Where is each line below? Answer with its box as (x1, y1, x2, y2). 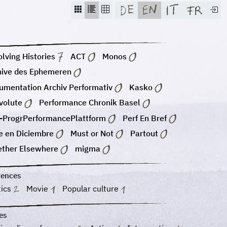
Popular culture (62, 183, 121, 194)
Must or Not (70, 128, 113, 138)
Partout (130, 128, 158, 138)
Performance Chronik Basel (39, 97, 140, 108)
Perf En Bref (122, 112, 167, 123)
